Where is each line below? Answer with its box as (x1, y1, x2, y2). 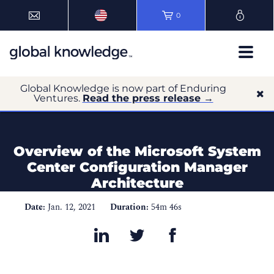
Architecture (91, 175, 183, 191)
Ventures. (33, 92, 83, 104)
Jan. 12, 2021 (48, 201, 95, 213)
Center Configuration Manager (26, 159, 248, 176)
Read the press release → (82, 92, 213, 104)
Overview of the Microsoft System (13, 143, 261, 160)
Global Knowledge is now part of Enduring (20, 83, 226, 94)
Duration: (110, 201, 149, 213)
